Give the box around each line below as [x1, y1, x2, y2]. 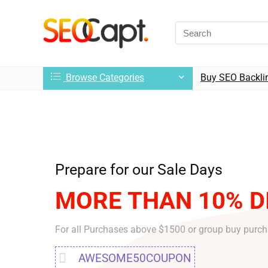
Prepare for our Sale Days [55, 160, 223, 178]
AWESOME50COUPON [78, 251, 191, 265]
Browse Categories [63, 71, 144, 83]
